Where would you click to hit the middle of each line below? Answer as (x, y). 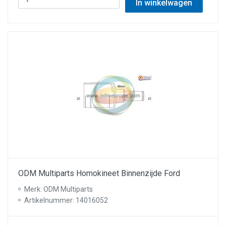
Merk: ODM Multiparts (59, 189)
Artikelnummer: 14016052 (66, 200)
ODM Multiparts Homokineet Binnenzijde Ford (99, 173)
